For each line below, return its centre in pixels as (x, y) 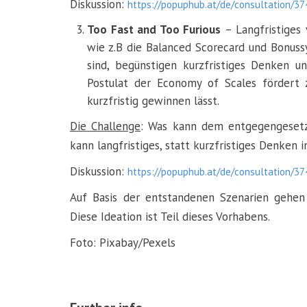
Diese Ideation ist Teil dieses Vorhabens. (170, 217)
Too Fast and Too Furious (154, 29)
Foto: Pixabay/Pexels (123, 243)
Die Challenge (106, 126)
